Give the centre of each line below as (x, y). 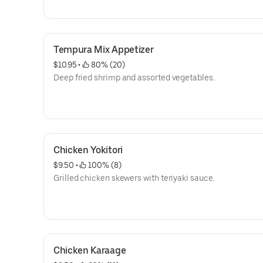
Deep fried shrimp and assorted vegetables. (134, 77)
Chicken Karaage (90, 250)
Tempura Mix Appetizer (104, 50)
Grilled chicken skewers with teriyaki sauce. (134, 178)
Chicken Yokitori (88, 150)
